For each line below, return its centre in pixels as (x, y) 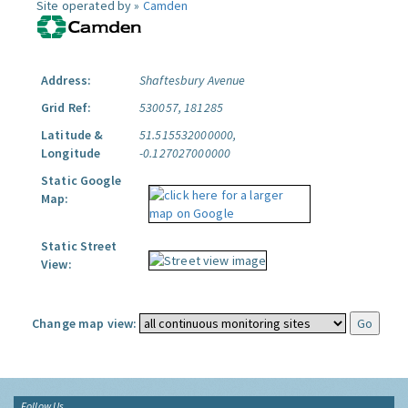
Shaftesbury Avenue (193, 80)
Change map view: (85, 323)
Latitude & (72, 135)
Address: (66, 80)
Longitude (71, 153)
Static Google (81, 180)
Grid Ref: (66, 107)
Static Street (79, 246)
